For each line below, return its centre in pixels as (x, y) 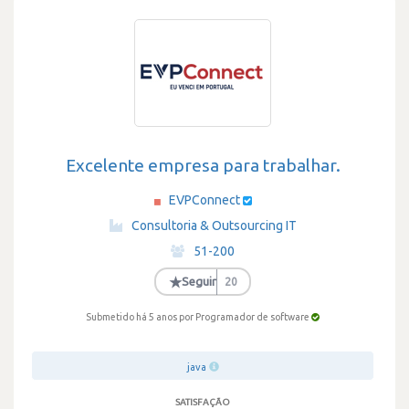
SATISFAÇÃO (203, 402)
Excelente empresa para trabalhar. (203, 165)
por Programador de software (244, 317)
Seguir (199, 281)
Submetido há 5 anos (132, 317)
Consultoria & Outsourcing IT (214, 225)
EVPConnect (204, 200)
